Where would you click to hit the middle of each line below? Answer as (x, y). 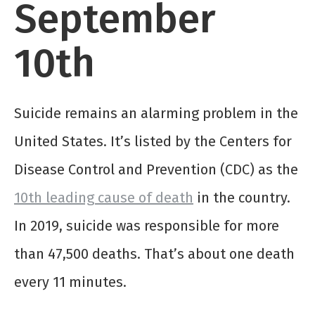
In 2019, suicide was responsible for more (147, 226)
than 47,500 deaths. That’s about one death (154, 254)
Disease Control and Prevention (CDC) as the (156, 170)
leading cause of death (118, 198)
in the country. (242, 198)
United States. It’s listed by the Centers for (153, 142)
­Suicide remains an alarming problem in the (156, 114)
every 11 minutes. (70, 282)
